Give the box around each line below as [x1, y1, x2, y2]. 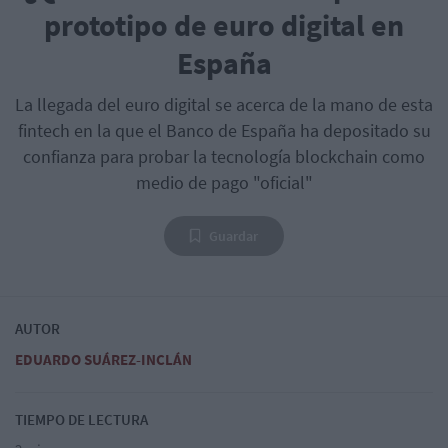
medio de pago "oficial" [135, 171, 313, 195]
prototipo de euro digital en [44, 6, 404, 45]
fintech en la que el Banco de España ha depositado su [17, 119, 431, 143]
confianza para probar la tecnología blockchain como [23, 145, 425, 169]
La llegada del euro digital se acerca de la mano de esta [15, 93, 433, 117]
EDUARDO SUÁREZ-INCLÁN [15, 350, 192, 370]
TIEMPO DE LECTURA [15, 410, 148, 430]
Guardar [209, 227, 258, 246]
